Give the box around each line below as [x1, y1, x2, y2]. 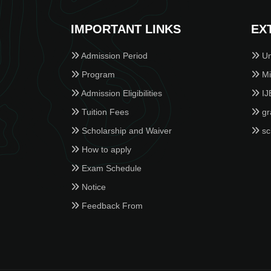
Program [79, 69, 115, 79]
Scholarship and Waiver [79, 125, 172, 135]
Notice [79, 181, 106, 192]
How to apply [79, 144, 131, 154]
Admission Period [79, 50, 148, 60]
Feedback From [79, 200, 143, 211]
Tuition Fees [79, 106, 129, 117]
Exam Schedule [79, 163, 142, 173]
